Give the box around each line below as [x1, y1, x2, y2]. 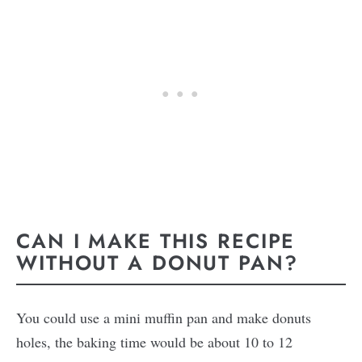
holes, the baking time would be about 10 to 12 [16, 331, 293, 351]
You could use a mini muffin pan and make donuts [16, 307, 311, 327]
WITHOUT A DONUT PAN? [16, 248, 306, 278]
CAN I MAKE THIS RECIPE [16, 226, 296, 256]
